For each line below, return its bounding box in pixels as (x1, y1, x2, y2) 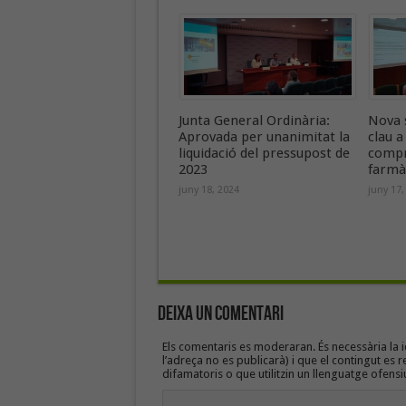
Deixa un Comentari (157, 302, 284, 326)
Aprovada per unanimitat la (178, 129, 350, 145)
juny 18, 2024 (178, 184, 239, 196)
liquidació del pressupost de (178, 145, 350, 161)
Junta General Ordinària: (178, 112, 330, 129)
